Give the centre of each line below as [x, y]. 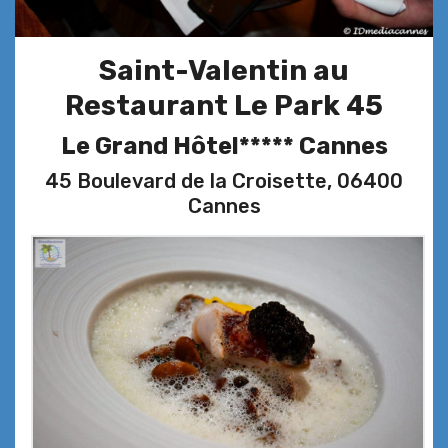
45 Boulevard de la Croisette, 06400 [224, 180]
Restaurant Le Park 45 [224, 105]
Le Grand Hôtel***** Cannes [224, 145]
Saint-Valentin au [224, 70]
